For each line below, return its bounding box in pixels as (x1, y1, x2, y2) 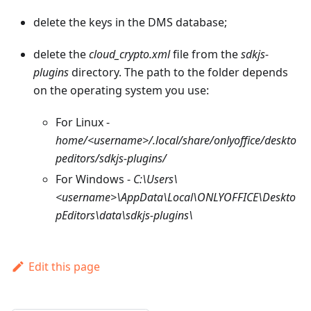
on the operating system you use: (33, 83, 209, 99)
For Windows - (56, 171, 133, 187)
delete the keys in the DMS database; (33, 15, 227, 31)
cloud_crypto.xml (89, 47, 170, 62)
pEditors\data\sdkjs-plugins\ (56, 208, 193, 224)
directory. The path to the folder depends (69, 65, 288, 81)
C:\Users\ (133, 171, 178, 187)
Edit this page (28, 259, 100, 275)
